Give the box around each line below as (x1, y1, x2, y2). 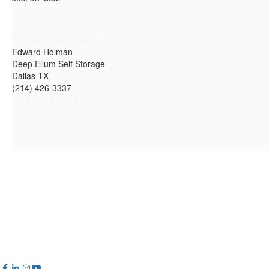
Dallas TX (12, 70, 49, 82)
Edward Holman (12, 46, 73, 58)
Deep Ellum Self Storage (12, 58, 105, 70)
